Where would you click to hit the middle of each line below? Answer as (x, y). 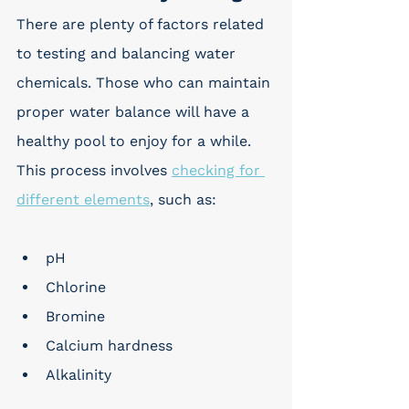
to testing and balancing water (128, 53)
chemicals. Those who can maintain (146, 83)
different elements (83, 199)
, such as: (183, 199)
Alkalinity (79, 375)
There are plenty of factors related (142, 24)
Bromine (75, 316)
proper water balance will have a (135, 112)
